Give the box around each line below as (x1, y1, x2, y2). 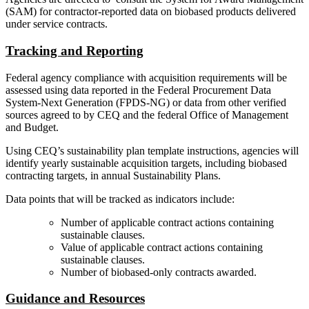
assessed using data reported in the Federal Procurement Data (6, 83, 271, 96)
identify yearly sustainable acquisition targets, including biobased (6, 157, 287, 169)
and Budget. (6, 121, 59, 133)
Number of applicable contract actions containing (61, 216, 274, 228)
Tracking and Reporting (6, 43, 143, 58)
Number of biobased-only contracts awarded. (61, 266, 257, 278)
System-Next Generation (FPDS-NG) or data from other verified (6, 96, 286, 108)
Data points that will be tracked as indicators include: (6, 192, 235, 205)
